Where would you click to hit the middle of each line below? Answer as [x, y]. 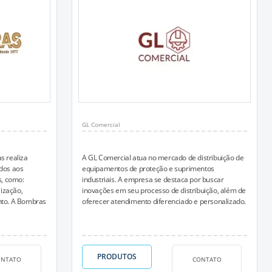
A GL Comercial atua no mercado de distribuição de [163, 158]
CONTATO [207, 259]
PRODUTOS [117, 257]
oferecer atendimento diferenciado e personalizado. [164, 201]
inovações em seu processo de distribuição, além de [164, 190]
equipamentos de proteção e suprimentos [148, 168]
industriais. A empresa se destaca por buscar [153, 179]
